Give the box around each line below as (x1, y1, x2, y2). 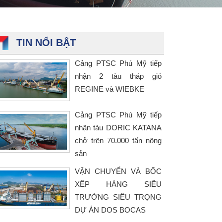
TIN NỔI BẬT (16, 37, 76, 48)
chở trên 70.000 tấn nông (75, 136, 162, 145)
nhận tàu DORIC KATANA (75, 123, 162, 132)
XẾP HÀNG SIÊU (75, 180, 162, 188)
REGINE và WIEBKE (75, 85, 144, 93)
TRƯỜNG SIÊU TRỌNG (75, 193, 162, 201)
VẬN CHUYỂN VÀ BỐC (75, 167, 162, 175)
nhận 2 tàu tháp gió (75, 72, 162, 80)
